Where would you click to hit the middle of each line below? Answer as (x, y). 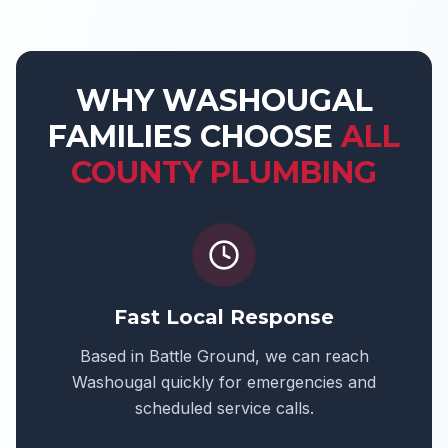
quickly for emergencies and (266, 382)
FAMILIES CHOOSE (194, 136)
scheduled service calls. (224, 408)
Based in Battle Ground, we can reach (224, 356)
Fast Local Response (224, 317)
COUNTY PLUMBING (224, 172)
